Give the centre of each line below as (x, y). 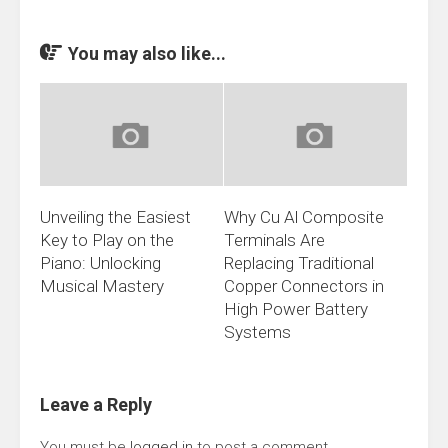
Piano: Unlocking (100, 263)
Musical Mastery (102, 286)
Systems (257, 332)
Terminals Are (274, 240)
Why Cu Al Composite (304, 217)
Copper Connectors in (304, 286)
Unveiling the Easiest (115, 217)
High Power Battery (296, 309)
